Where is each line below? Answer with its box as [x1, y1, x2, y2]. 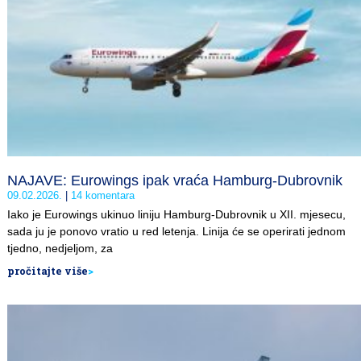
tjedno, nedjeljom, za [7, 242, 113, 255]
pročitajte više [7, 264, 88, 277]
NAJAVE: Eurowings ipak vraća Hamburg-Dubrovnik [7, 172, 342, 189]
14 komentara [68, 189, 135, 201]
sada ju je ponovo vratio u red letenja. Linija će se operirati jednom [7, 225, 346, 238]
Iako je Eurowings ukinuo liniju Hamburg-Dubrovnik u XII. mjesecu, [7, 208, 346, 221]
